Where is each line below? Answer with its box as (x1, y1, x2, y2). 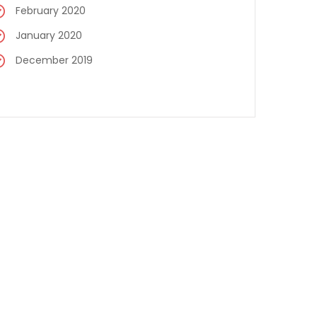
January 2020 (16, 28, 82, 42)
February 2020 (16, 4, 86, 18)
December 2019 (16, 53, 93, 67)
